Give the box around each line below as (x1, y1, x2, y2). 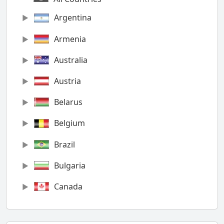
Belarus (53, 96, 82, 108)
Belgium (53, 117, 85, 129)
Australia (53, 54, 87, 65)
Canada (53, 181, 82, 192)
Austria (53, 75, 81, 86)
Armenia (53, 33, 86, 44)
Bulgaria (53, 159, 85, 171)
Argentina (53, 12, 91, 23)
